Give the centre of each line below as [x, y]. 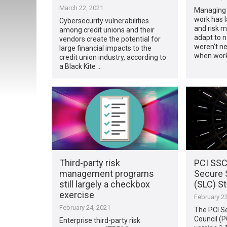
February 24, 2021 [85, 207]
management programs [107, 173]
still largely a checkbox [105, 184]
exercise [77, 195]
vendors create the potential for [110, 39]
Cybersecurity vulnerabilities [104, 21]
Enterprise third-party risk [100, 220]
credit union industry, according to [113, 57]
